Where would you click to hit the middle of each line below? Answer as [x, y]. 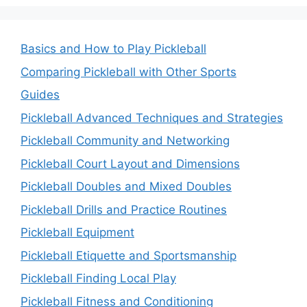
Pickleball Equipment [77, 233]
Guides [40, 95]
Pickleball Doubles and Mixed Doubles [126, 187]
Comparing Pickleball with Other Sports [128, 72]
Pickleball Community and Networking [125, 141]
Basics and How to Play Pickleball [113, 49]
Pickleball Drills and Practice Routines [124, 209]
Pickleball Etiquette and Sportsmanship [128, 255]
